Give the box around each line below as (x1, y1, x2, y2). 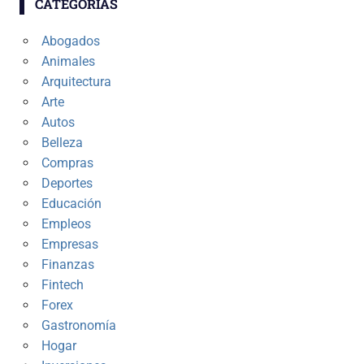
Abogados (41, 33, 100, 50)
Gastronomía (41, 318, 116, 334)
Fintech (41, 277, 84, 293)
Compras (41, 155, 93, 171)
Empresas (41, 236, 98, 253)
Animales (41, 54, 95, 70)
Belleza (41, 135, 83, 151)
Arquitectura (41, 74, 111, 90)
